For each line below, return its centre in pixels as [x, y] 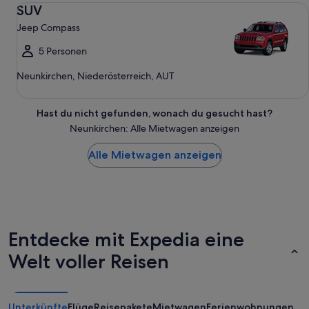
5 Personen [63, 51]
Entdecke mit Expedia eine [126, 239]
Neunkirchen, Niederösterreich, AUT [96, 76]
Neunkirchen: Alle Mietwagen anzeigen [154, 128]
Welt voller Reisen [89, 261]
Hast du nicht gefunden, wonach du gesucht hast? [154, 113]
